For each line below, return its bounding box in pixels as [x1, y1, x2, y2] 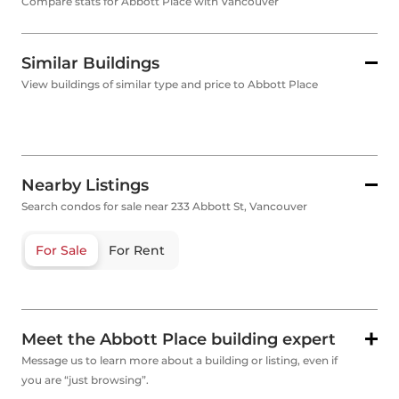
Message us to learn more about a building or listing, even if [21, 354, 338, 367]
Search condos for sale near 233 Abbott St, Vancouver [21, 199, 307, 213]
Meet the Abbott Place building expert [21, 330, 336, 349]
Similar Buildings [21, 53, 159, 73]
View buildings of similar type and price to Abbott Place [21, 77, 318, 91]
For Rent [109, 242, 165, 258]
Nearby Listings [21, 175, 149, 195]
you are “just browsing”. [21, 373, 149, 387]
